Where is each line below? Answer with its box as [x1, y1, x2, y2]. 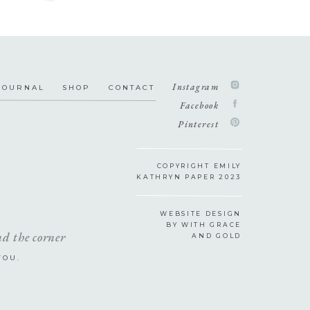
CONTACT [108, 83, 155, 92]
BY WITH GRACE [165, 221, 241, 228]
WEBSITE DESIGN [160, 210, 241, 217]
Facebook [179, 100, 219, 111]
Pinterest [178, 118, 219, 130]
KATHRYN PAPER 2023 [136, 173, 241, 181]
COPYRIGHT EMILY [156, 162, 241, 170]
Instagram [172, 81, 219, 93]
